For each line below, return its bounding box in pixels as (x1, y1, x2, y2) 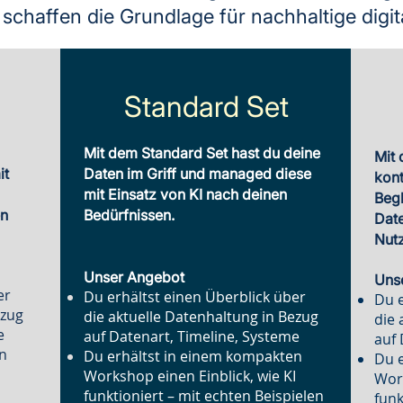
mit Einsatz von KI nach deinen (84, 185, 288, 203)
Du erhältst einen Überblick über (84, 287, 307, 307)
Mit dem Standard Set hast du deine (84, 144, 321, 162)
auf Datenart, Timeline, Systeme (84, 327, 300, 346)
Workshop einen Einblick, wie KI (84, 366, 297, 386)
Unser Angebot (84, 268, 185, 286)
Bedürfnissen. (84, 206, 175, 224)
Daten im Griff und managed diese (84, 165, 312, 183)
